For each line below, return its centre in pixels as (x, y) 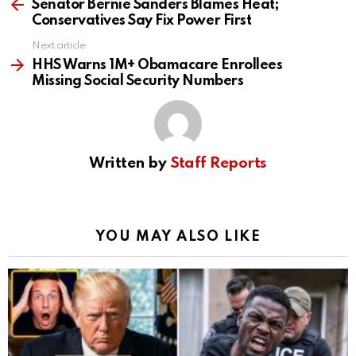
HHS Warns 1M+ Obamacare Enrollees (157, 66)
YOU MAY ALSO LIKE (178, 237)
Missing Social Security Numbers (138, 81)
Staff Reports (218, 164)
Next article (59, 46)
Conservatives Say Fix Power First (142, 21)
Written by (130, 164)
